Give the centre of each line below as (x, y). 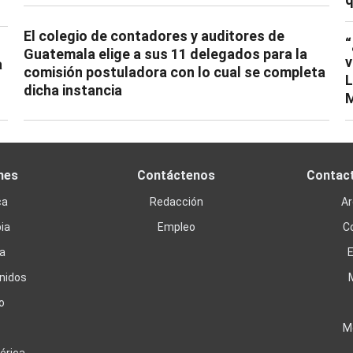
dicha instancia (73, 90)
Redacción (176, 201)
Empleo (176, 227)
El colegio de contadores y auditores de (154, 35)
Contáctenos (176, 175)
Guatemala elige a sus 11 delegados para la (165, 54)
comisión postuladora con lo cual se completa (175, 72)
